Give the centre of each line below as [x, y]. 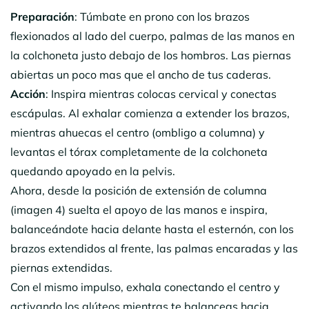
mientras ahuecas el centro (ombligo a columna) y [138, 132]
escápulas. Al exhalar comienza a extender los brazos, [150, 113]
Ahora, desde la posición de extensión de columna [139, 190]
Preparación [42, 16]
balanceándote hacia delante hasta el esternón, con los [152, 229]
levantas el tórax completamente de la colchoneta [139, 151]
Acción [28, 93]
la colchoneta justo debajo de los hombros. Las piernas [151, 55]
